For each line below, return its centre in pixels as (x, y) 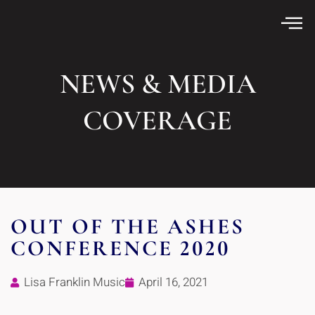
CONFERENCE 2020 (121, 249)
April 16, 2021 (173, 283)
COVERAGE (157, 121)
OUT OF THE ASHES (128, 227)
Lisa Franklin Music (75, 283)
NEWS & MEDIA (157, 84)
